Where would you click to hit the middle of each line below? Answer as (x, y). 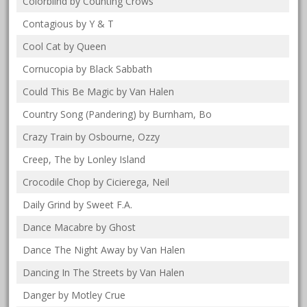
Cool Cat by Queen (65, 47)
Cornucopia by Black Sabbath (88, 69)
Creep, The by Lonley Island (84, 160)
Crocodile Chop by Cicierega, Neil (96, 182)
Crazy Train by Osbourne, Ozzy (91, 137)
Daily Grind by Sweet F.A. (78, 205)
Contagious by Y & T (69, 24)
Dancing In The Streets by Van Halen (104, 273)
